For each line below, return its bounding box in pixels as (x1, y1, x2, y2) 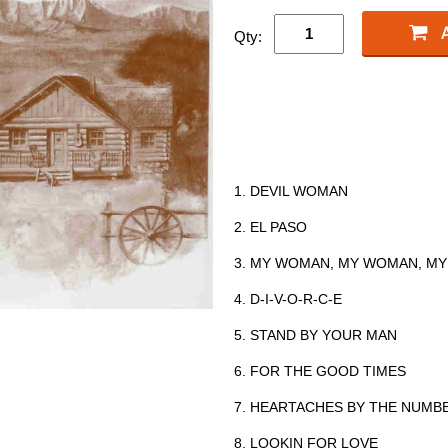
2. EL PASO (234, 218, 307, 235)
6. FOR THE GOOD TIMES (234, 362, 406, 379)
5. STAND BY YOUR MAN (234, 326, 397, 343)
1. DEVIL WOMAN (234, 182, 348, 199)
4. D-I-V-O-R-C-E (234, 290, 342, 307)
